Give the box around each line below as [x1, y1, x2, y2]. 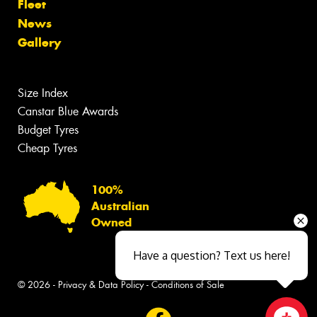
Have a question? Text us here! [132, 248, 290, 263]
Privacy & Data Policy [58, 279, 144, 292]
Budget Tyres [18, 122, 79, 137]
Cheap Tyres [18, 140, 77, 156]
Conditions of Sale [151, 279, 224, 292]
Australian [91, 200, 149, 214]
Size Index [18, 85, 68, 100]
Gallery [18, 34, 61, 50]
